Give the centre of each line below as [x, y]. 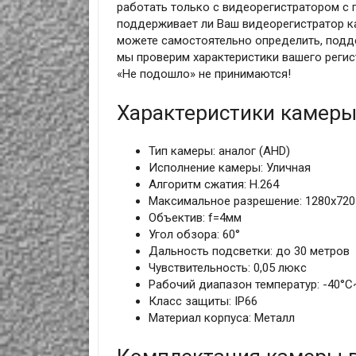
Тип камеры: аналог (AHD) [219, 151]
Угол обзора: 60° [194, 235]
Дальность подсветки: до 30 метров [249, 252]
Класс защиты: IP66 [203, 302]
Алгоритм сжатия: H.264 [213, 185]
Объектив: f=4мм [195, 218]
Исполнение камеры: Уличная [229, 168]
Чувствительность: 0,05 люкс [227, 268]
